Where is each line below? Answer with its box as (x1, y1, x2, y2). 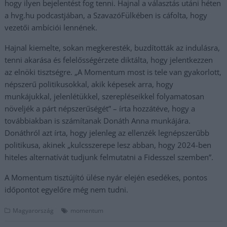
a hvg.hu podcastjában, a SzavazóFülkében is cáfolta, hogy (5, 10, 208, 20)
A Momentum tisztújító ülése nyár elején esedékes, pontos (5, 172, 208, 182)
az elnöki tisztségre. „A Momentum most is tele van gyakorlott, (5, 67, 222, 77)
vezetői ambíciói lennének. (5, 22, 98, 32)
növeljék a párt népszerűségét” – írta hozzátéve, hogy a (5, 103, 196, 113)
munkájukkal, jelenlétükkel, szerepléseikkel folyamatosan (5, 91, 205, 101)
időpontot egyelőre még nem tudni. (5, 184, 129, 195)
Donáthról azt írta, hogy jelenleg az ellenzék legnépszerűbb (5, 128, 210, 138)
